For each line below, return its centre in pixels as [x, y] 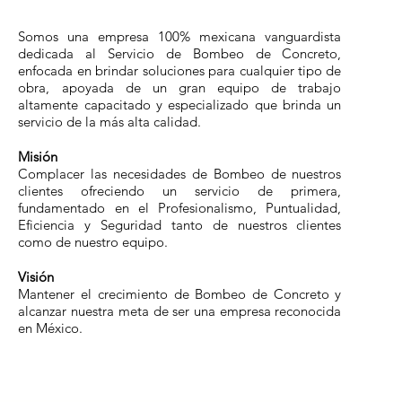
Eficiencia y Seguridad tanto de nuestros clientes [180, 225]
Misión [38, 157]
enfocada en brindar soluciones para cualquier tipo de [180, 70]
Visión [36, 277]
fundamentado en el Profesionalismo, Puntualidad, [180, 208]
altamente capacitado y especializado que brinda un [180, 105]
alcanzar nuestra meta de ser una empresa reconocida [180, 311]
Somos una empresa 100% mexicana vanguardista [180, 36]
